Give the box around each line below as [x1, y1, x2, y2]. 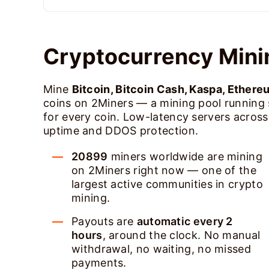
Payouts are [71, 215, 137, 228]
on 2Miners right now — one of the [71, 164, 256, 177]
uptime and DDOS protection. [43, 124, 199, 137]
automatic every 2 [136, 215, 233, 228]
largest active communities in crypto [71, 178, 263, 190]
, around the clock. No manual [102, 229, 261, 241]
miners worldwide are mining [107, 150, 262, 163]
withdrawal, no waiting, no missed [71, 243, 251, 255]
